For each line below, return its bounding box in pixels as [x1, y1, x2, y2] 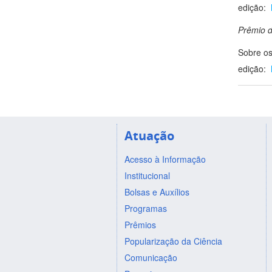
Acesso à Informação [124, 152, 206, 165]
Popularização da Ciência [124, 234, 222, 247]
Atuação [124, 127, 174, 144]
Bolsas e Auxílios [124, 185, 189, 198]
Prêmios [124, 218, 156, 231]
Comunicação [124, 251, 177, 263]
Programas [124, 202, 167, 214]
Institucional [124, 169, 170, 182]
